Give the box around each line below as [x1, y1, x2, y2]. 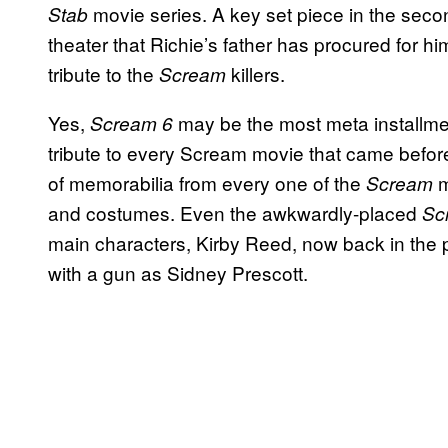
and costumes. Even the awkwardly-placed [48, 199, 422, 227]
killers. [226, 60, 290, 88]
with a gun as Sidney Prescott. [48, 259, 313, 287]
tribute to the [48, 60, 159, 88]
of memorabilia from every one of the [48, 169, 366, 197]
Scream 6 [90, 110, 173, 137]
